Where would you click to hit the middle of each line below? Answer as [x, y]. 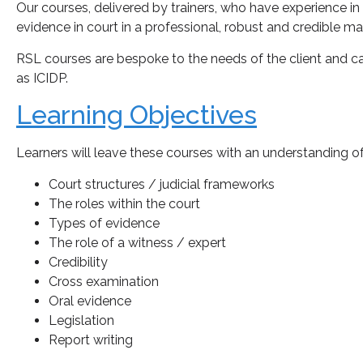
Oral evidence [90, 301]
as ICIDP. [42, 78]
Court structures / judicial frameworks [162, 184]
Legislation [81, 320]
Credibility [78, 262]
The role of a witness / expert [137, 242]
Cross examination [104, 281]
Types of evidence [104, 223]
